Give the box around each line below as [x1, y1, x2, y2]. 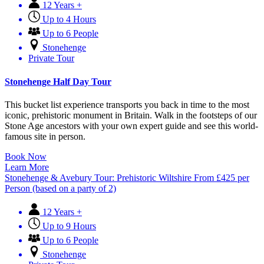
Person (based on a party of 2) [5, 183, 116, 193]
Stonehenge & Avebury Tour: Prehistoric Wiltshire [5, 172, 192, 183]
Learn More [5, 161, 49, 172]
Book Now [5, 151, 47, 161]
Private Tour [28, 53, 74, 64]
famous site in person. [5, 131, 85, 141]
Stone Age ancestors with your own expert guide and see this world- [5, 120, 258, 131]
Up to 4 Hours [42, 14, 96, 25]
